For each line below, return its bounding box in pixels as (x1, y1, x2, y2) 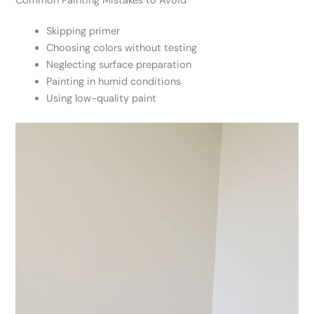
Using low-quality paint (46, 91, 157, 105)
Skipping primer (46, 24, 121, 38)
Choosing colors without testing (46, 41, 198, 55)
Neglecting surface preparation (46, 57, 192, 71)
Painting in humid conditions (46, 74, 182, 88)
